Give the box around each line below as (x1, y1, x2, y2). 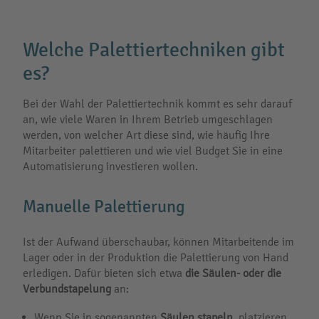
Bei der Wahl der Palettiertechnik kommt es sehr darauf (23, 96, 292, 110)
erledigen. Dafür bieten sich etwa (23, 266, 185, 280)
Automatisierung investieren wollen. (23, 159, 198, 173)
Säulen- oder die (202, 266, 281, 280)
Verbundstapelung (23, 281, 111, 296)
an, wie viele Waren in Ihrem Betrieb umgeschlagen (23, 112, 273, 126)
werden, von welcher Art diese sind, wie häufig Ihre (23, 127, 270, 142)
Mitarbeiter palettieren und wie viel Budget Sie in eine (23, 143, 283, 157)
